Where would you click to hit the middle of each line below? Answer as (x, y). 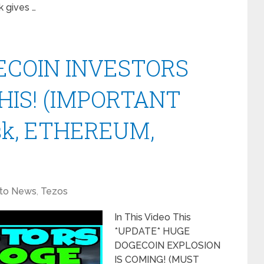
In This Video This (153, 217)
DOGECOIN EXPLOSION (167, 245)
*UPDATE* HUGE (152, 231)
